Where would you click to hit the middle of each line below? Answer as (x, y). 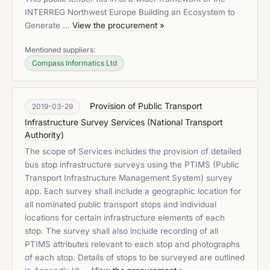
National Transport (187, 122)
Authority (43, 135)
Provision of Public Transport (146, 106)
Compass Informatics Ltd (74, 63)
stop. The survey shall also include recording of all (121, 231)
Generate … (49, 25)
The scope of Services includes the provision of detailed (133, 151)
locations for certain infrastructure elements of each (125, 218)
